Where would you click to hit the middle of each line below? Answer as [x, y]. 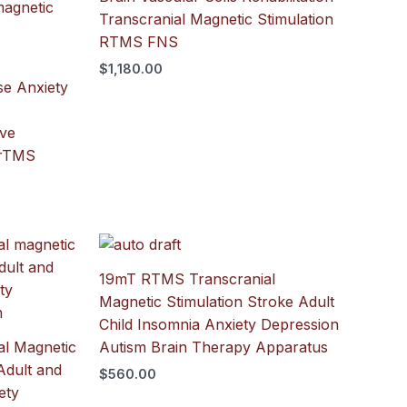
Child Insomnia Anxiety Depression [218, 324]
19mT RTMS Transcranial [187, 278]
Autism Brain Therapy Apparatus [213, 347]
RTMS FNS [138, 41]
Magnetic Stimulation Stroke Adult [216, 301]
